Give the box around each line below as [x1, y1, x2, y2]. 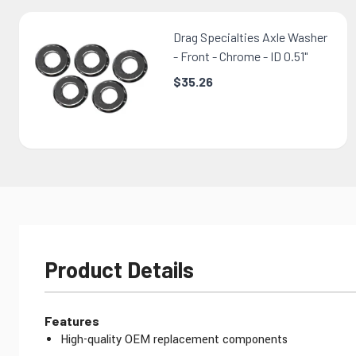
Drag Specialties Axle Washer [172, 29, 327, 44]
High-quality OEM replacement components [60, 331, 288, 349]
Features [44, 313, 99, 329]
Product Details [44, 256, 194, 284]
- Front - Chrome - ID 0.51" [172, 48, 308, 64]
